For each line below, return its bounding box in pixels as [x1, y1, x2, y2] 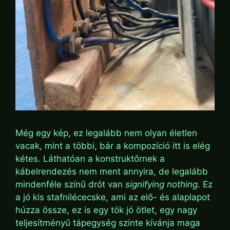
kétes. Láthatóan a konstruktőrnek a [15, 153, 165, 164]
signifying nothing [125, 179, 198, 189]
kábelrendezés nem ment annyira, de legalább [15, 166, 208, 177]
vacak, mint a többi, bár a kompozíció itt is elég [15, 140, 210, 151]
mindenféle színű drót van [15, 179, 125, 189]
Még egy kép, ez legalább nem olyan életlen [15, 127, 197, 138]
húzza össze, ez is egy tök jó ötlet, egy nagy [15, 204, 197, 215]
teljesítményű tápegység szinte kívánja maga [15, 217, 200, 228]
